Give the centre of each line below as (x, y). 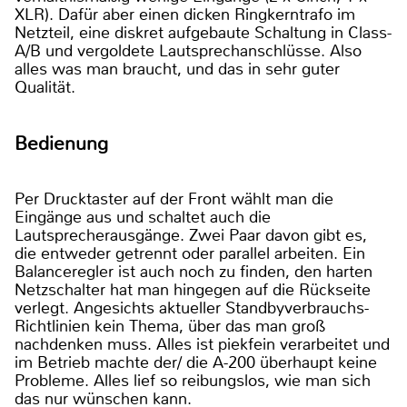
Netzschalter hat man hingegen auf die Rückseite (193, 289)
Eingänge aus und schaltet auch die (143, 217)
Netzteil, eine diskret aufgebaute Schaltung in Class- (203, 33)
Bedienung (61, 143)
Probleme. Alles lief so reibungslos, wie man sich (193, 380)
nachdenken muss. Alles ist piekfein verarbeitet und (202, 344)
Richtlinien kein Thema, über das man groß (170, 326)
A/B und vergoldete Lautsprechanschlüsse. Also (188, 51)
